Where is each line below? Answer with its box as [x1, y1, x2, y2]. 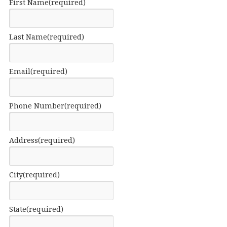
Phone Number [9, 101, 64, 110]
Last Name [9, 32, 47, 42]
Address [9, 135, 38, 145]
